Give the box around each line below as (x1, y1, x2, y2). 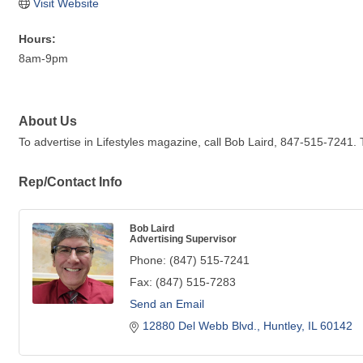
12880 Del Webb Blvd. (143, 319, 257, 333)
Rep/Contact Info (19, 174, 122, 190)
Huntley (263, 319, 301, 333)
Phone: (130, 254, 166, 267)
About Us (19, 113, 77, 129)
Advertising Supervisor (130, 233, 237, 245)
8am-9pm (19, 52, 68, 65)
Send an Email (130, 297, 204, 311)
